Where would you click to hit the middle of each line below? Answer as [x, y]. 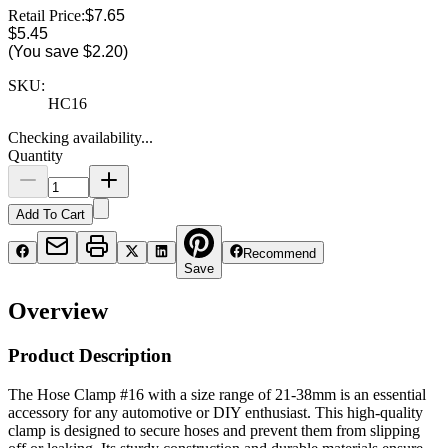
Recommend [280, 253]
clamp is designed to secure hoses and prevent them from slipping [214, 431]
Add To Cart [50, 214]
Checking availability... [80, 137]
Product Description [90, 356]
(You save [45, 51]
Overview [58, 311]
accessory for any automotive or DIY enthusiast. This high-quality [215, 413]
